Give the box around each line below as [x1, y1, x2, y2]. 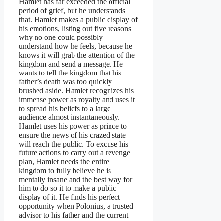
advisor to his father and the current [19, 210, 128, 219]
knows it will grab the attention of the [19, 50, 135, 59]
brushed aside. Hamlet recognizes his [19, 86, 134, 95]
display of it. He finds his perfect [19, 192, 120, 201]
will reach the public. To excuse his [19, 139, 128, 148]
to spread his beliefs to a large [19, 104, 110, 112]
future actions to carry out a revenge [19, 148, 130, 157]
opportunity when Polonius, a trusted [19, 201, 133, 210]
